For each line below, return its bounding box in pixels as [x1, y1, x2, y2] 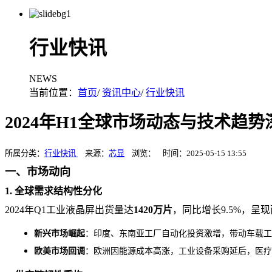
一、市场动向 [5, 165, 70, 178]
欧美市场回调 [34, 246, 85, 256]
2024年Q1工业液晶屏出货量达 [5, 204, 134, 215]
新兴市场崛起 [34, 228, 85, 238]
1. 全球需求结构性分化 [5, 185, 102, 196]
